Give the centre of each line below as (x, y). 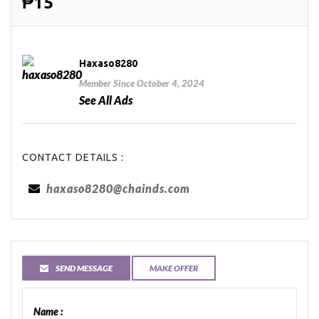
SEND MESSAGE (84, 268)
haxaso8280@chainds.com (119, 189)
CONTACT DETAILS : (73, 158)
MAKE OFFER (174, 268)
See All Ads (106, 100)
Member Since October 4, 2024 (142, 84)
